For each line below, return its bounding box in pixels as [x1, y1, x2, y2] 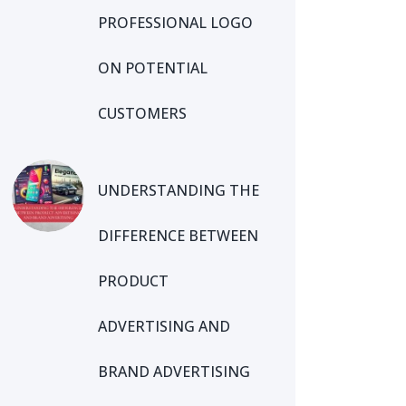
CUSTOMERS [98, 103, 188, 124]
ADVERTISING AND [98, 316, 231, 337]
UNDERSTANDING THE [98, 180, 260, 201]
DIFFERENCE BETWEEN [98, 226, 259, 246]
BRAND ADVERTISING [98, 362, 251, 382]
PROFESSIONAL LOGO [98, 13, 254, 34]
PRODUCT [98, 271, 169, 292]
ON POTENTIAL [98, 58, 208, 79]
